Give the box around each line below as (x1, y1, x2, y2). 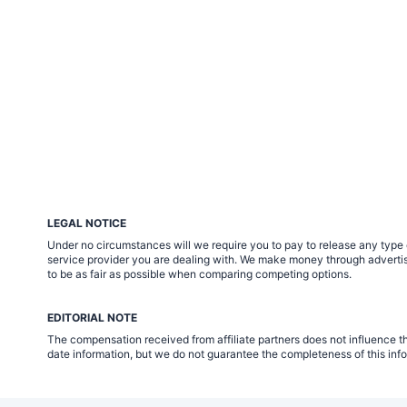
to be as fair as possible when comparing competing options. (47, 266, 352, 281)
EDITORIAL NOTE (47, 310, 137, 324)
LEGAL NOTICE (47, 215, 126, 230)
